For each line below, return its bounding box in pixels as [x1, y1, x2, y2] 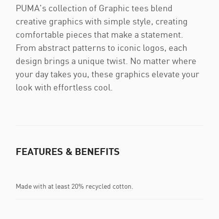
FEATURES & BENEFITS [16, 145, 120, 157]
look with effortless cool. [16, 82, 113, 92]
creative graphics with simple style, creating [16, 16, 188, 26]
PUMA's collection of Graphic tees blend [16, 2, 173, 13]
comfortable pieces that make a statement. [16, 29, 183, 40]
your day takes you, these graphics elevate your [16, 68, 199, 79]
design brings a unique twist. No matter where [16, 55, 197, 66]
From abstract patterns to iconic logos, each [16, 42, 187, 53]
